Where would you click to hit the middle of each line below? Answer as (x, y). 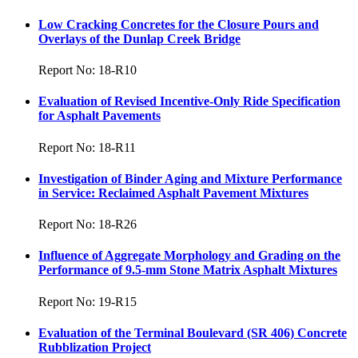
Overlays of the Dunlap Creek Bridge (139, 38)
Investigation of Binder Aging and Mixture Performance (190, 178)
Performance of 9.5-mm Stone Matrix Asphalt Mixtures (188, 270)
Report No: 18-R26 (88, 225)
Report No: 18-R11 (87, 147)
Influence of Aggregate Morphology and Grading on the (189, 256)
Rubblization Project (95, 347)
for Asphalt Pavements (99, 116)
